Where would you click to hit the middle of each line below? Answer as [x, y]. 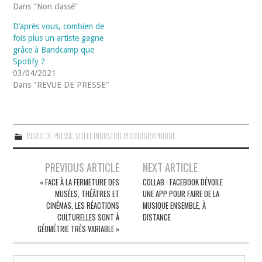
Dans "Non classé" [46, 6]
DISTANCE [157, 217]
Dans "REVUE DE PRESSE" [61, 85]
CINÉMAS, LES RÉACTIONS [82, 205]
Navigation [38, 166]
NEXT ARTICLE [170, 167]
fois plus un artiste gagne [58, 38]
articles [30, 201]
